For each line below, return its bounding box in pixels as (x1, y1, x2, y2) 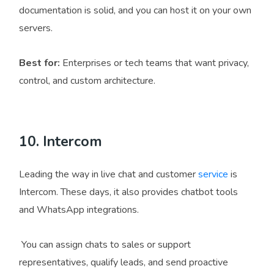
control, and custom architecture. (19, 74, 155, 88)
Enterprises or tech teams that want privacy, (60, 56, 249, 70)
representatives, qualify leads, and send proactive (19, 256, 228, 270)
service (198, 168, 228, 182)
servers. (19, 21, 53, 35)
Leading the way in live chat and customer (19, 168, 198, 182)
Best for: (19, 56, 60, 70)
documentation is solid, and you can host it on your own (19, 4, 251, 18)
